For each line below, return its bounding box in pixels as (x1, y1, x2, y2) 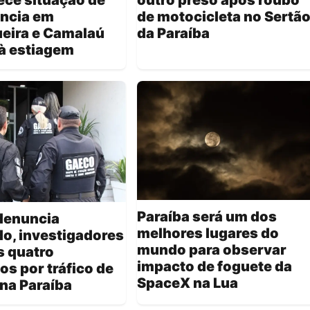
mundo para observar (137, 241, 286, 258)
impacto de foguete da (137, 257, 292, 275)
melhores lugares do (137, 224, 279, 241)
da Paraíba (137, 24, 210, 42)
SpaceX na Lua (137, 274, 238, 291)
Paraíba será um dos (137, 208, 277, 225)
